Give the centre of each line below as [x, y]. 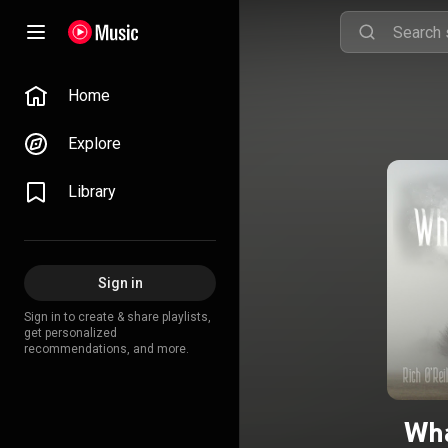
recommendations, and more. [106, 349]
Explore [94, 143]
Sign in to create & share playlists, [117, 317]
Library [92, 191]
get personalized [70, 333]
